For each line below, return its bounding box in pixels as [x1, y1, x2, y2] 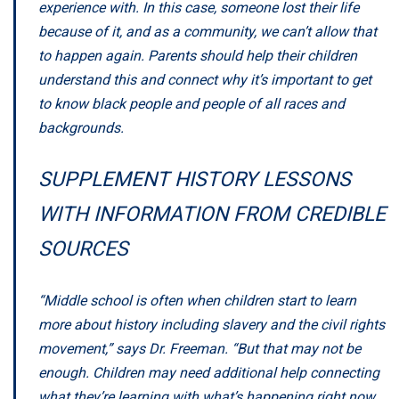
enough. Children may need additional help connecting [38, 363, 379, 381]
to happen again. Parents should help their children [38, 46, 357, 64]
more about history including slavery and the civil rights [38, 315, 385, 333]
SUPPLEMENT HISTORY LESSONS [38, 167, 351, 191]
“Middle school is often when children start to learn [38, 291, 356, 309]
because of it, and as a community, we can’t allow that [38, 22, 377, 40]
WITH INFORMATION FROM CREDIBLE [38, 201, 386, 226]
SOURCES [38, 236, 128, 261]
